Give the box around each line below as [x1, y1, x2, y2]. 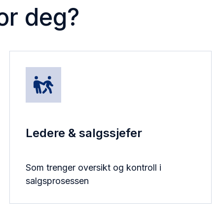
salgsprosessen [25, 176, 89, 186]
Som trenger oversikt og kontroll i [25, 162, 161, 173]
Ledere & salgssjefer [25, 126, 142, 141]
